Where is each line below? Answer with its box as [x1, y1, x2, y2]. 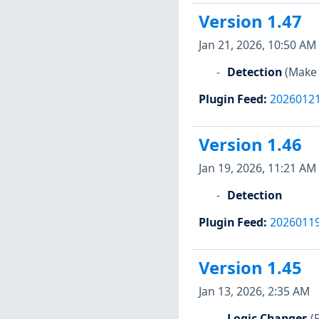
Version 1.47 [198, 10, 302, 33]
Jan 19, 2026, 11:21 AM [198, 159, 316, 176]
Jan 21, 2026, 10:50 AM [198, 36, 316, 53]
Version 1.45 [198, 256, 302, 280]
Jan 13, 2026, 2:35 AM [198, 283, 310, 299]
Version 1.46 [198, 133, 302, 157]
